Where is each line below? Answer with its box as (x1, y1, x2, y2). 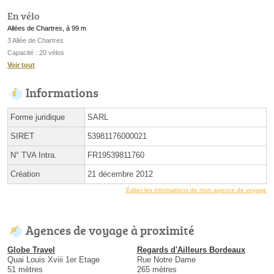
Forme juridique (10, 113, 65, 122)
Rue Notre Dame (137, 255, 196, 265)
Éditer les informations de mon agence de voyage (126, 187, 267, 194)
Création (10, 169, 40, 179)
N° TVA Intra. (10, 150, 57, 160)
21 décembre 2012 (87, 169, 153, 179)
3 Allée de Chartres (7, 37, 64, 45)
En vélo (7, 9, 39, 23)
